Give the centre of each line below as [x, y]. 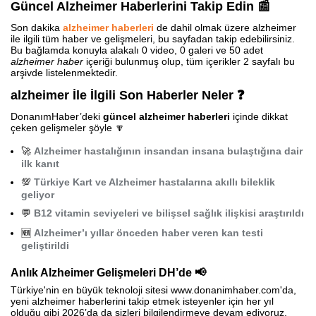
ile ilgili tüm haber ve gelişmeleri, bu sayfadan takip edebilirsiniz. [153, 38]
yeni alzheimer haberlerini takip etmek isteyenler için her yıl [142, 301]
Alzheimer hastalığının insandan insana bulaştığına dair [168, 151]
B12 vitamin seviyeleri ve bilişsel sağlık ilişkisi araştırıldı [169, 213]
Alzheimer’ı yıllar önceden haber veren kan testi [148, 232]
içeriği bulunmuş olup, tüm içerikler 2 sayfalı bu [189, 61]
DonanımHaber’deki [57, 116]
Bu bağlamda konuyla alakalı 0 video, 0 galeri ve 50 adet [137, 50]
